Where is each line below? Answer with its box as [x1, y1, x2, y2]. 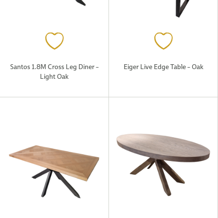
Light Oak [40, 71, 69, 81]
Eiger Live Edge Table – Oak [123, 61, 203, 72]
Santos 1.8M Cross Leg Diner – [10, 61, 99, 72]
